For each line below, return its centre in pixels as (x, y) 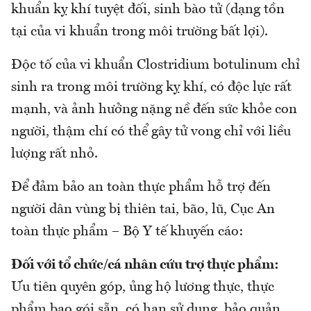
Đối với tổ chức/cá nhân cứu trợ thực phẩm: (145, 266)
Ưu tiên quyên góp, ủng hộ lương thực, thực (143, 288)
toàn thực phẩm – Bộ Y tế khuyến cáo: (127, 232)
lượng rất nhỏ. (54, 154)
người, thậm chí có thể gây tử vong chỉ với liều (151, 132)
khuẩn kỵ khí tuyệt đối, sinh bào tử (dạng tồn (148, 10)
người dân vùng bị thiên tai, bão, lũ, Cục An (143, 210)
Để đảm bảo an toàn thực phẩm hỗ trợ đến (141, 188)
